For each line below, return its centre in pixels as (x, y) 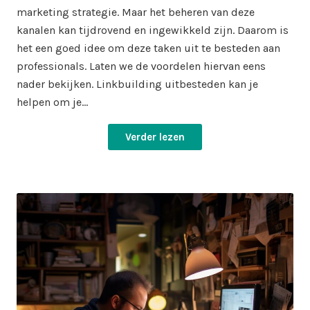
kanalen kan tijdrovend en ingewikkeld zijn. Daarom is (153, 30)
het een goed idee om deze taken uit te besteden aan (148, 48)
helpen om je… (52, 102)
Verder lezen (155, 137)
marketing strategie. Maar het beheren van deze (136, 12)
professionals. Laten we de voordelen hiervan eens (141, 66)
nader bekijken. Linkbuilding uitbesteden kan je (137, 84)
